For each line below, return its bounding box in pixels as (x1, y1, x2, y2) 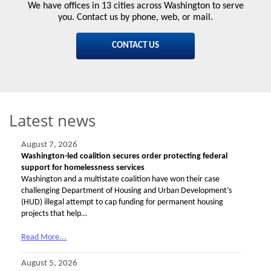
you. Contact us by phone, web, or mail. (58, 13, 213, 23)
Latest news (9, 109, 96, 132)
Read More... (21, 233, 67, 243)
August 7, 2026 (21, 140, 77, 150)
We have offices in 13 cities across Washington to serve (27, 1, 244, 11)
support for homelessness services (21, 163, 145, 173)
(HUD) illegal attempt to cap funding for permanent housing (21, 198, 223, 207)
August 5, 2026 (21, 259, 77, 269)
